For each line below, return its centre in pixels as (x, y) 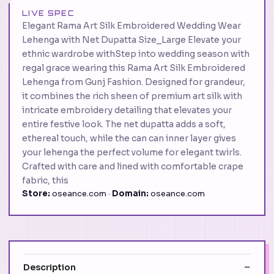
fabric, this (45, 181)
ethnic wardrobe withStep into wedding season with (136, 54)
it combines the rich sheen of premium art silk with (132, 96)
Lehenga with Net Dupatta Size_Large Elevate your (131, 40)
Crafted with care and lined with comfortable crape (133, 167)
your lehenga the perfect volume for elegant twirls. (132, 153)
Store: (36, 194)
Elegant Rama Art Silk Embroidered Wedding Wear (131, 26)
